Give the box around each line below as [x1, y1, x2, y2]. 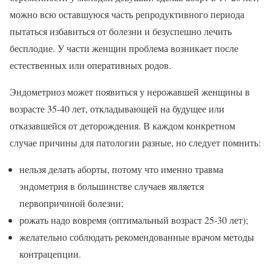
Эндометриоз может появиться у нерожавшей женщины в [10, 85, 250, 98]
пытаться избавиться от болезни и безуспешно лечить [10, 24, 232, 38]
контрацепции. [19, 247, 81, 260]
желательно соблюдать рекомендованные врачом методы [19, 230, 254, 243]
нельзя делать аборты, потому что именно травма [19, 162, 223, 175]
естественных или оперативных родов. [10, 58, 171, 71]
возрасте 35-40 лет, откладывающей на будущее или [10, 102, 224, 115]
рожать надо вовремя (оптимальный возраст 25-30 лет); [19, 213, 248, 226]
